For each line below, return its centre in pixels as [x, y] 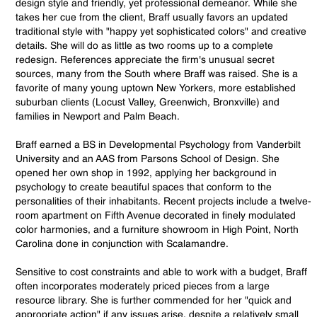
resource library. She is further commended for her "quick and [154, 301]
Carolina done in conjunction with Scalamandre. [122, 244]
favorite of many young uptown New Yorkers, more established [156, 89]
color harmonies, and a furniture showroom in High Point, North [157, 230]
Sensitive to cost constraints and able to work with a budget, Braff [162, 273]
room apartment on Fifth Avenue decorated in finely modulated [156, 216]
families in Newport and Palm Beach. [98, 117]
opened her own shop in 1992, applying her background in [146, 174]
